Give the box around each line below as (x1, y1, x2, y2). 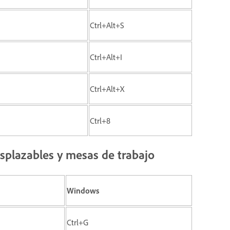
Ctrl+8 (90, 115, 110, 126)
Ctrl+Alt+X (90, 83, 124, 94)
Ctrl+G (67, 217, 88, 227)
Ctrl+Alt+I (90, 51, 122, 62)
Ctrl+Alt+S (90, 20, 124, 30)
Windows (67, 185, 99, 196)
